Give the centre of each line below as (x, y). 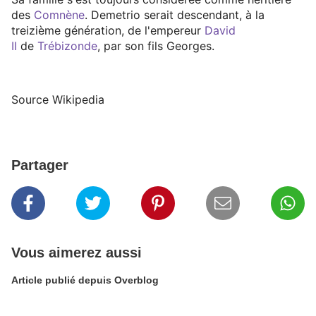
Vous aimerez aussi (77, 253)
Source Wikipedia (60, 100)
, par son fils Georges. (156, 46)
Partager (40, 165)
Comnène (59, 15)
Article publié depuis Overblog (136, 280)
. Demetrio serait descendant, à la (175, 15)
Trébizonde (67, 46)
